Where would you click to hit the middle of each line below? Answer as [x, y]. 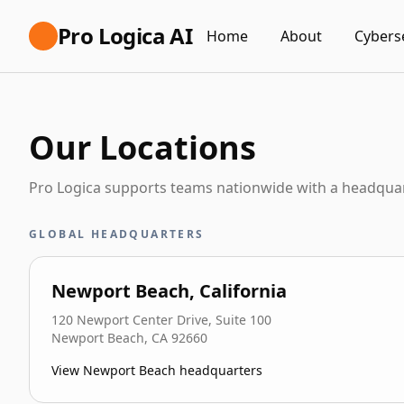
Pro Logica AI [125, 36]
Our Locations [142, 147]
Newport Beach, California [169, 291]
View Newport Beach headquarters [157, 370]
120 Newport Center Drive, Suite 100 [161, 320]
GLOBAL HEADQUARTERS [117, 234]
